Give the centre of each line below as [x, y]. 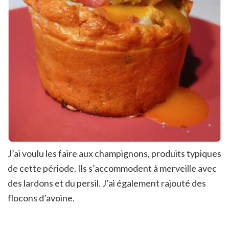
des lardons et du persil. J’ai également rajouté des [107, 183]
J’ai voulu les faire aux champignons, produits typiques [114, 154]
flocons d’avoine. [41, 198]
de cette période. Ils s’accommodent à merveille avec [112, 168]
